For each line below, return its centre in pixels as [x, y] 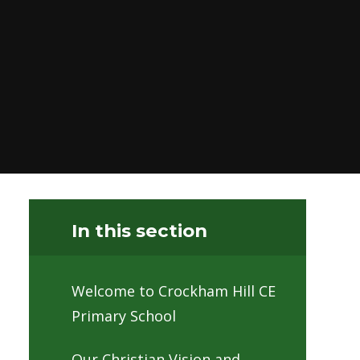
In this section [139, 230]
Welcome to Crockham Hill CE [174, 291]
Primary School [124, 316]
